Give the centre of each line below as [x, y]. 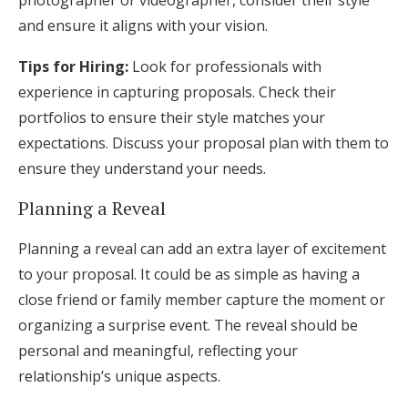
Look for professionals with [225, 66]
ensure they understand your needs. [142, 168]
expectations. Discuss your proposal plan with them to [204, 143]
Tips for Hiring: [73, 66]
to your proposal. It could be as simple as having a [189, 274]
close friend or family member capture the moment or [202, 300]
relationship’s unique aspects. [119, 376]
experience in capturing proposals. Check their [177, 92]
